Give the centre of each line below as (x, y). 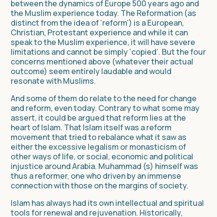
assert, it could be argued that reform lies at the (98, 117)
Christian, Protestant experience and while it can (99, 32)
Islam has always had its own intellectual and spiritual (107, 203)
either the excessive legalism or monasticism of (98, 147)
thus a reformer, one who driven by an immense (96, 176)
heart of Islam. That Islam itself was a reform (91, 127)
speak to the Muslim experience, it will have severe (103, 42)
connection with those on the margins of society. (100, 185)
